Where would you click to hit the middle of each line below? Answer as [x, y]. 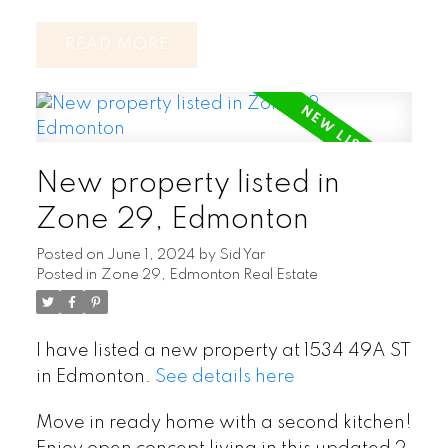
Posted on [71, 255]
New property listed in [187, 184]
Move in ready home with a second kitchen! [223, 423]
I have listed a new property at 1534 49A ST [223, 351]
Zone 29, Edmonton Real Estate [209, 275]
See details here [224, 377]
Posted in [66, 275]
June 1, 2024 [150, 255]
